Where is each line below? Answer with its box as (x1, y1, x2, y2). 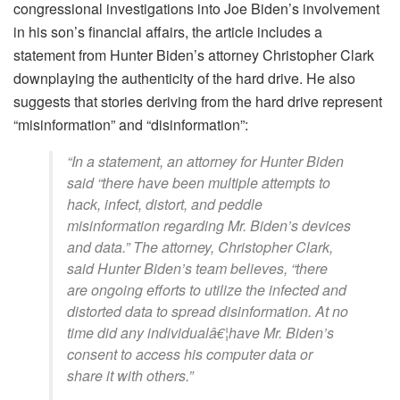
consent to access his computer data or (67, 344, 312, 364)
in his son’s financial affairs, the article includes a (13, 21, 322, 42)
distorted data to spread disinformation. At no (67, 301, 348, 321)
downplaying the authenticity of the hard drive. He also (13, 68, 355, 88)
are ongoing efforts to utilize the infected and (67, 279, 346, 300)
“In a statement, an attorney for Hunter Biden (67, 151, 344, 171)
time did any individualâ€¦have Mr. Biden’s (67, 322, 334, 343)
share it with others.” (67, 365, 193, 386)
